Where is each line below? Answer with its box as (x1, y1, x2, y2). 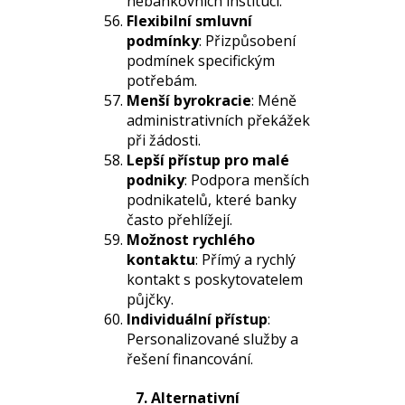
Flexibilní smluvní (127, 11, 252, 31)
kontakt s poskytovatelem (127, 269, 303, 289)
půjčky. (127, 289, 174, 309)
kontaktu (127, 250, 195, 269)
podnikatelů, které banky (127, 190, 297, 210)
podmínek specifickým (127, 51, 275, 71)
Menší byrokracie (127, 90, 251, 110)
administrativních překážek (127, 110, 310, 130)
